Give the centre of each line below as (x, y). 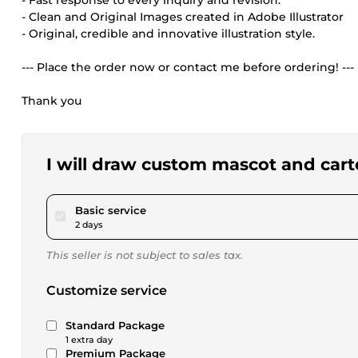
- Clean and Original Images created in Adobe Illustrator (183, 17)
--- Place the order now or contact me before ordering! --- (188, 67)
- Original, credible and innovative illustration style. (168, 34)
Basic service (111, 210)
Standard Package (115, 325)
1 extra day (89, 340)
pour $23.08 (177, 209)
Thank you (52, 101)
